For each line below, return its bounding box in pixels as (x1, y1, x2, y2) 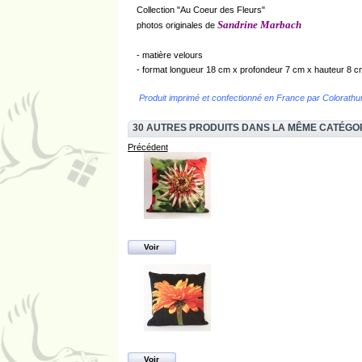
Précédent (127, 142, 168, 153)
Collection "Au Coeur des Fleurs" (136, 4, 265, 15)
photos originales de (136, 20, 217, 31)
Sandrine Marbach (217, 19, 301, 32)
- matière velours (136, 50, 203, 61)
